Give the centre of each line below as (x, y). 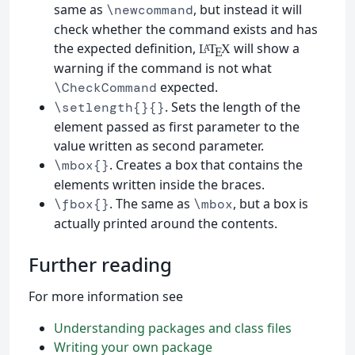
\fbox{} (82, 204)
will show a (265, 49)
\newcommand (150, 10)
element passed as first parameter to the (177, 127)
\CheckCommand (105, 88)
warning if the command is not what (163, 69)
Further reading (100, 265)
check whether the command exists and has (186, 30)
